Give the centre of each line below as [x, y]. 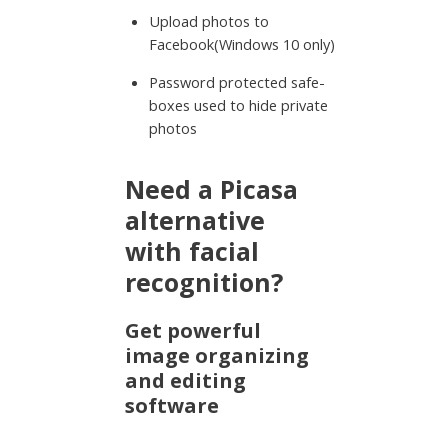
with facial [192, 251]
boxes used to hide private [238, 104]
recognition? [204, 282]
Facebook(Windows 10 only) [241, 44]
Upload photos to [208, 21]
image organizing [217, 356]
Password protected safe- [236, 81]
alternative [195, 220]
